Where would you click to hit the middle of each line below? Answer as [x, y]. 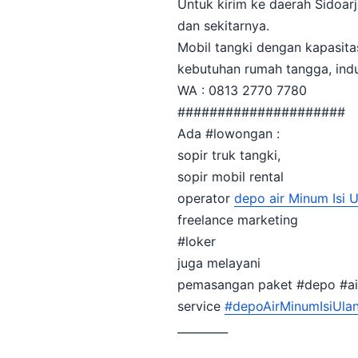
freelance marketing [238, 220]
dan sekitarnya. [223, 26]
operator [206, 198]
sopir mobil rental [231, 177]
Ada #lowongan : [229, 133]
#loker [197, 241]
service [201, 306]
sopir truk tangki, [229, 155]
